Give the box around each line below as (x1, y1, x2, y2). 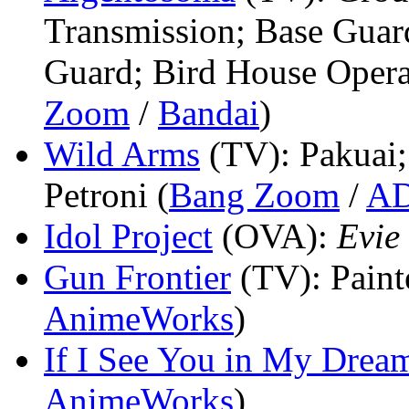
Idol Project (44, 215, 213, 256)
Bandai (158, 92, 259, 132)
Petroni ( (44, 174, 169, 215)
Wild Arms (44, 133, 200, 173)
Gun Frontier (44, 257, 231, 297)
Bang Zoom (169, 174, 340, 215)
